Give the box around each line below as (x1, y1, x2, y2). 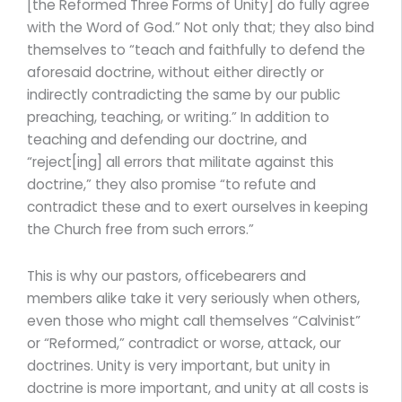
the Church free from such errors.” (27, 219, 254, 239)
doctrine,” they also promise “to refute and (27, 174, 316, 194)
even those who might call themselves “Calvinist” (27, 311, 361, 331)
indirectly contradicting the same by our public (27, 84, 340, 104)
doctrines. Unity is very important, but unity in (27, 356, 330, 376)
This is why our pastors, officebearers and (27, 267, 306, 286)
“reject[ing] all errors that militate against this (27, 152, 334, 171)
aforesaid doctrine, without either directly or (27, 62, 324, 82)
